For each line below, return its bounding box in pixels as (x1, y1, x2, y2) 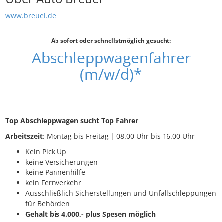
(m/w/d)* (80, 64, 142, 85)
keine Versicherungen (25, 157, 98, 167)
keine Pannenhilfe (25, 167, 85, 177)
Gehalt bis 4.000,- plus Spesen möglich (25, 209, 156, 219)
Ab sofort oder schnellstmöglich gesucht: (51, 36, 171, 45)
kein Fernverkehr (25, 178, 81, 188)
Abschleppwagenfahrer (31, 48, 191, 68)
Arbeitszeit (5, 131, 43, 141)
